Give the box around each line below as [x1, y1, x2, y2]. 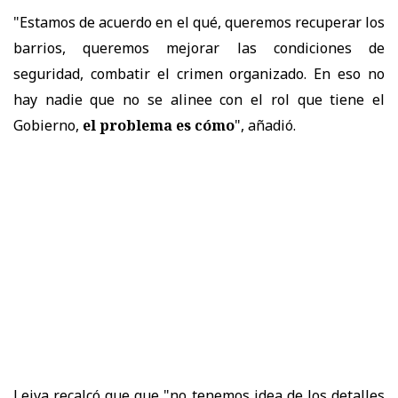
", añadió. [235, 115, 296, 135]
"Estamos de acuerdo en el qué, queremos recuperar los [13, 12, 385, 32]
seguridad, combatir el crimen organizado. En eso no [13, 63, 385, 84]
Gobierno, [13, 115, 83, 135]
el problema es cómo [83, 115, 235, 135]
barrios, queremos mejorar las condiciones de [13, 37, 385, 58]
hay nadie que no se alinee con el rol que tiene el [13, 89, 385, 109]
